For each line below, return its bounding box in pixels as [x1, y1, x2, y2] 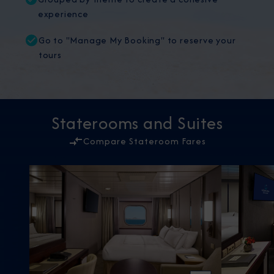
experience [37, 7, 89, 21]
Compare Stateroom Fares [83, 135, 206, 148]
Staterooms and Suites [51, 111, 223, 136]
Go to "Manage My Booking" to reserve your [38, 34, 236, 47]
